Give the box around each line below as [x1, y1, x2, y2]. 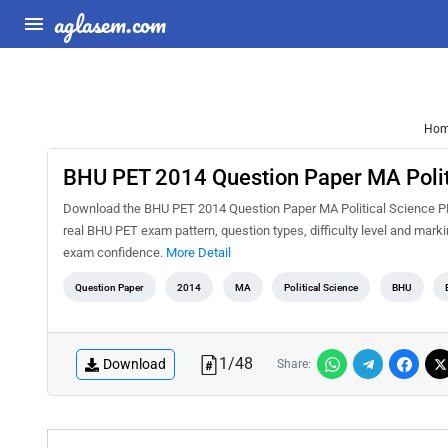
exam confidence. [63, 245, 166, 260]
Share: [277, 357, 311, 371]
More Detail [166, 245, 231, 260]
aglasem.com [54, 4, 166, 43]
